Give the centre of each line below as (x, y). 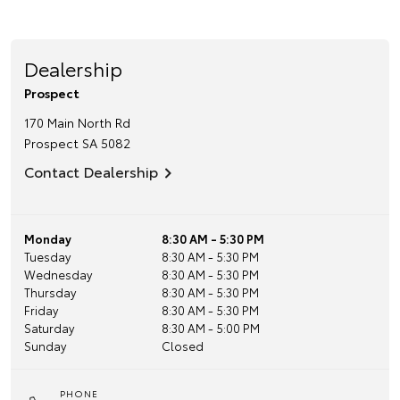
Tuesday (47, 256)
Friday (41, 310)
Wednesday (58, 274)
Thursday (50, 292)
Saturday (49, 328)
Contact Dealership (91, 171)
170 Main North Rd (77, 122)
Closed (182, 346)
